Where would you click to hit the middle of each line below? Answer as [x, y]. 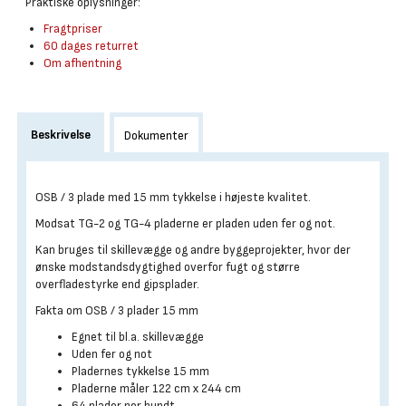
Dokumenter [156, 135]
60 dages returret [91, 46]
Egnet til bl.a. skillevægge [139, 337]
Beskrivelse [61, 135]
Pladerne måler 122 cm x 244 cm [156, 388]
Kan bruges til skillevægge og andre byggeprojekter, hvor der [193, 250]
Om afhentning [82, 63]
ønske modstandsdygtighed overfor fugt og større [168, 267]
